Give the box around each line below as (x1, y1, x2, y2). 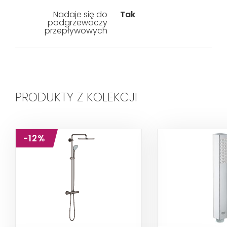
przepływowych (44, 25, 107, 36)
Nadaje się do (53, 9, 107, 20)
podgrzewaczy (47, 17, 107, 28)
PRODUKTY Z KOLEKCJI (15, 89, 137, 105)
